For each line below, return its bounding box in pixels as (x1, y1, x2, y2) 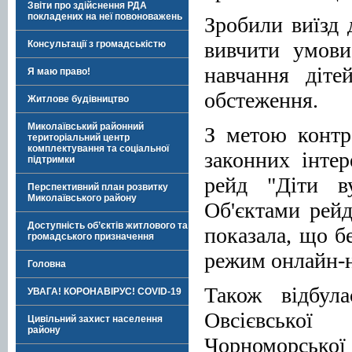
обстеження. (204, 87, 318, 112)
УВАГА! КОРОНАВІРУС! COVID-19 (27, 286, 181, 297)
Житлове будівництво (27, 93, 129, 104)
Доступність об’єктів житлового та (27, 220, 188, 231)
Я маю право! (27, 66, 90, 77)
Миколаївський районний (27, 121, 144, 132)
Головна (27, 258, 66, 269)
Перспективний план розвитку (27, 181, 168, 192)
